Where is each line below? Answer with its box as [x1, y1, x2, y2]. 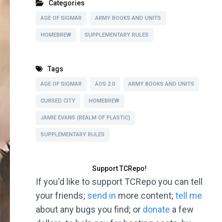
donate [143, 204, 170, 215]
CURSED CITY [41, 97, 75, 104]
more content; [116, 190, 175, 201]
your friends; [36, 190, 87, 201]
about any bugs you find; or [36, 204, 143, 215]
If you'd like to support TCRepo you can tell [36, 176, 203, 187]
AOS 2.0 [95, 80, 115, 87]
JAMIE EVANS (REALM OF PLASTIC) [41, 114, 130, 121]
